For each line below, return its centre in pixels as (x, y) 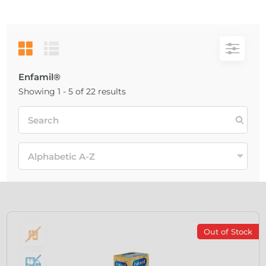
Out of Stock (228, 232)
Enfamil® (40, 77)
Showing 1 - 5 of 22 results (72, 91)
